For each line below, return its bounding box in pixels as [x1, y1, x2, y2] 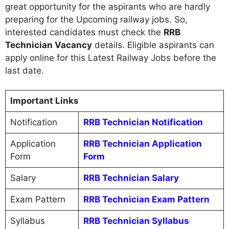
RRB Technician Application [83, 139, 202, 149]
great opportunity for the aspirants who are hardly [5, 1, 210, 12]
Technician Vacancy [5, 39, 92, 50]
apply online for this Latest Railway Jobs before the [5, 52, 216, 63]
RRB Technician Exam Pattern [83, 194, 210, 204]
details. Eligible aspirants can [92, 39, 214, 50]
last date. [5, 65, 44, 76]
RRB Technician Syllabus [83, 216, 189, 226]
